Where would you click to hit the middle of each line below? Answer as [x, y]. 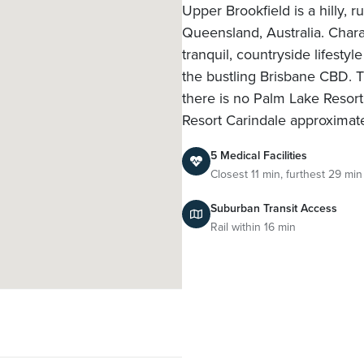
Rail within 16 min [253, 226]
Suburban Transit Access [274, 208]
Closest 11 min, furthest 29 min [286, 173]
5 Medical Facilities [259, 155]
